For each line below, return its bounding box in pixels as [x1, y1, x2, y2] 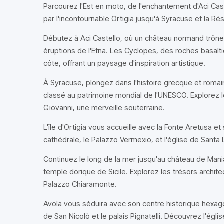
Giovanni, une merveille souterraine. [43, 103, 165, 112]
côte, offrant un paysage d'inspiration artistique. [43, 58, 205, 68]
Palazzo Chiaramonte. [43, 179, 117, 189]
